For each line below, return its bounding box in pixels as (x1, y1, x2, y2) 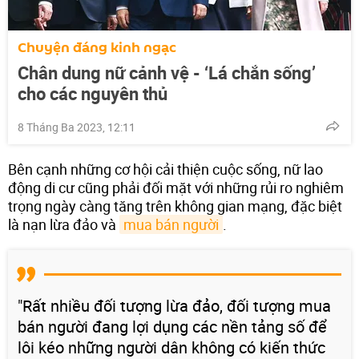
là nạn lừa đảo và (8, 214, 119, 234)
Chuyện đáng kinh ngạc (18, 37, 176, 58)
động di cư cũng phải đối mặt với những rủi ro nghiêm (8, 177, 344, 197)
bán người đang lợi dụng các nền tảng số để (18, 315, 327, 337)
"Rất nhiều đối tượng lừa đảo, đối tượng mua (18, 294, 331, 317)
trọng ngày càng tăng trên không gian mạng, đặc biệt (8, 196, 342, 216)
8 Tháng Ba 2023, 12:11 (18, 119, 135, 135)
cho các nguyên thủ (18, 81, 167, 105)
